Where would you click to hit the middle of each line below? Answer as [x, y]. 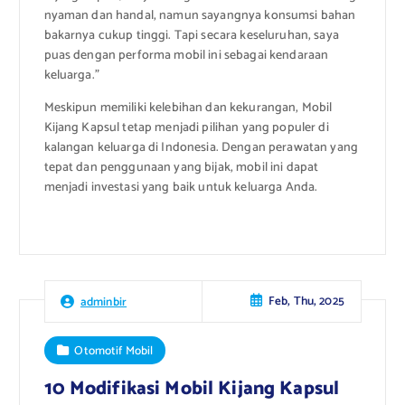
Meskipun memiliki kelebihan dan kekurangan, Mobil [188, 108]
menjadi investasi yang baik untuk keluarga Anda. [181, 187]
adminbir [104, 301]
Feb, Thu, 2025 [306, 301]
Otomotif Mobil [114, 350]
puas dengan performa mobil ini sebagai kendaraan [186, 55]
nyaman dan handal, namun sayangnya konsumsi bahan [200, 15]
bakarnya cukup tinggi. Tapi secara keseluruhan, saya [191, 35]
